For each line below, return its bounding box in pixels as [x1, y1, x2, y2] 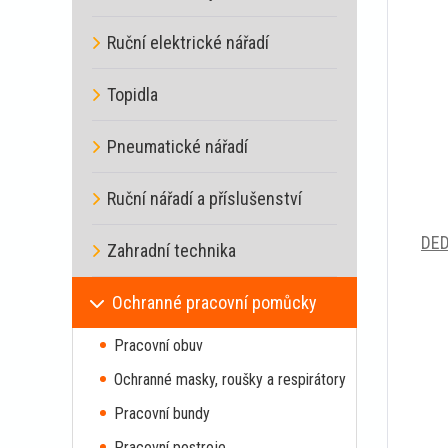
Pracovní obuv [114, 336, 203, 355]
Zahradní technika [107, 240, 236, 261]
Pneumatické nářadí [107, 136, 248, 157]
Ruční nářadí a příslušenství [107, 188, 302, 209]
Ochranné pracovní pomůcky [112, 292, 317, 313]
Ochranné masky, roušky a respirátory [114, 370, 346, 389]
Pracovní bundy [114, 404, 210, 423]
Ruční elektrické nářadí [107, 32, 269, 53]
